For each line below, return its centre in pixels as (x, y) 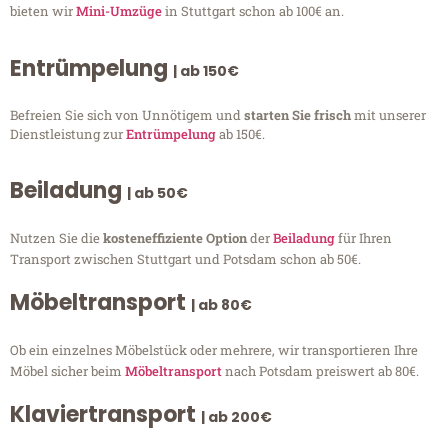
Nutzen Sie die (56, 238)
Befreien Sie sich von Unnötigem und (127, 114)
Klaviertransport (105, 415)
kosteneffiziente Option (176, 238)
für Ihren (363, 238)
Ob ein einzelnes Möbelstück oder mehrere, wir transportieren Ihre (214, 350)
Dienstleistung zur (68, 133)
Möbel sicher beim (67, 371)
